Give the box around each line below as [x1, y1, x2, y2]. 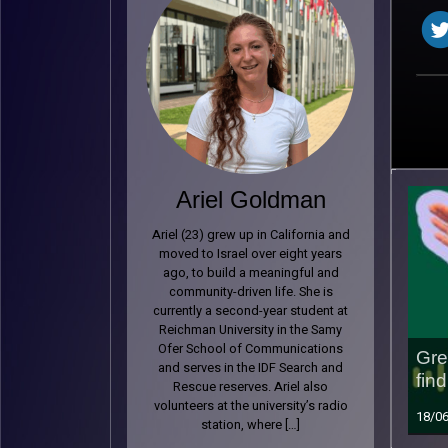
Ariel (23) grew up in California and [151, 226, 350, 244]
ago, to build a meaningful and [162, 264, 339, 282]
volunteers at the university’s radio [153, 397, 348, 415]
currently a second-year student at [153, 302, 348, 320]
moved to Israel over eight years [159, 245, 342, 263]
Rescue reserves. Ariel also [173, 378, 328, 396]
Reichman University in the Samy [159, 321, 342, 339]
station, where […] [201, 416, 300, 434]
